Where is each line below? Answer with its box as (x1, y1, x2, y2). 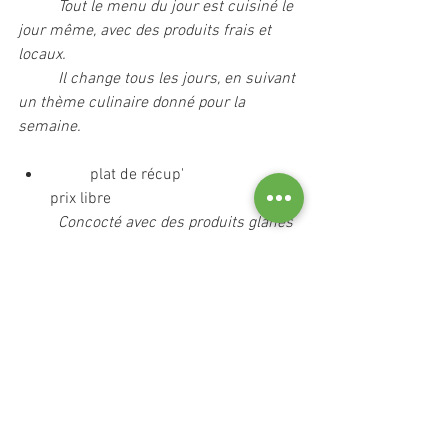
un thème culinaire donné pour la (18, 93, 249, 113)
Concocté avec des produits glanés (58, 213, 297, 233)
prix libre (50, 189, 111, 209)
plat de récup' (50, 165, 90, 185)
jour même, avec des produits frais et (18, 21, 275, 41)
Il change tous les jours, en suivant (18, 69, 58, 89)
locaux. (18, 45, 66, 65)
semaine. (18, 117, 81, 137)
